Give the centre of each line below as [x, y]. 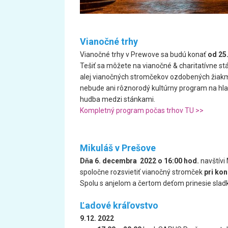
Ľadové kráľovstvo [119, 205]
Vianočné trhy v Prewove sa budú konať [144, 54]
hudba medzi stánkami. [118, 99]
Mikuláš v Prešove [118, 148]
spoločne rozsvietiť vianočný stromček [141, 172]
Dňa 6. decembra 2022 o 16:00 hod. [140, 161]
